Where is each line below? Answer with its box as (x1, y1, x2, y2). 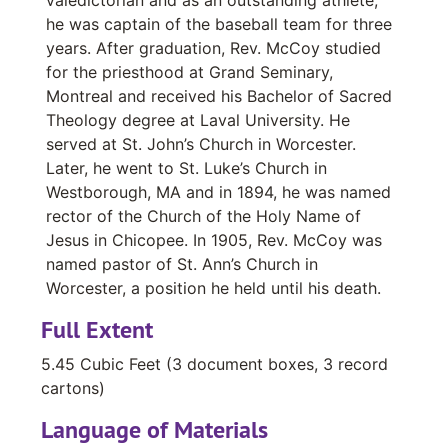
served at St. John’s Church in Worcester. (46, 133, 356, 154)
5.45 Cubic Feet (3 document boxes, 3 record (41, 353, 388, 374)
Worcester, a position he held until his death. (46, 277, 381, 298)
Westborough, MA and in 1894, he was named (46, 181, 391, 202)
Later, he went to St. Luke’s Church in (46, 157, 327, 178)
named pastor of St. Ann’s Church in (46, 253, 318, 274)
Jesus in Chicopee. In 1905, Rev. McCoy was (46, 229, 382, 250)
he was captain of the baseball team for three (46, 13, 392, 34)
